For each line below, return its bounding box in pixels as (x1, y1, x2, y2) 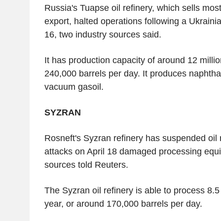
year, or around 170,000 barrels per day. (44, 198, 202, 209)
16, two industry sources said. (44, 29, 161, 39)
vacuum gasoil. (44, 81, 104, 92)
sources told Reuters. (44, 159, 128, 170)
